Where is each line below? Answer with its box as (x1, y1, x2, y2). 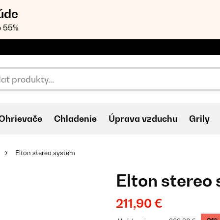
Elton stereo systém (15, 149, 75, 157)
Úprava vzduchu (109, 113, 177, 124)
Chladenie (54, 113, 97, 124)
